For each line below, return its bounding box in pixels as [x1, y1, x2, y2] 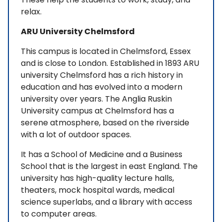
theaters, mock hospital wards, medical [21, 184, 174, 196]
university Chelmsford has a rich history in [21, 69, 183, 81]
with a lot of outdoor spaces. [21, 129, 131, 141]
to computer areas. [21, 208, 97, 220]
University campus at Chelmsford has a [21, 105, 174, 117]
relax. [21, 6, 42, 18]
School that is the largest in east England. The [21, 161, 198, 172]
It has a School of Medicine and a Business [21, 149, 182, 161]
